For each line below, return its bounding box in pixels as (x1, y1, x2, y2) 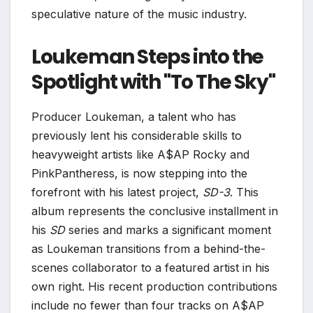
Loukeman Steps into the (31, 43, 263, 71)
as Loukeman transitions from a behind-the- (31, 241, 265, 256)
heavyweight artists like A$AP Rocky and (31, 147, 249, 161)
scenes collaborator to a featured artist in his (31, 260, 270, 275)
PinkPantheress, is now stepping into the (31, 166, 247, 180)
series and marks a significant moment (65, 222, 271, 237)
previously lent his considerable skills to (31, 128, 242, 143)
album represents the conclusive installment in (31, 203, 278, 218)
